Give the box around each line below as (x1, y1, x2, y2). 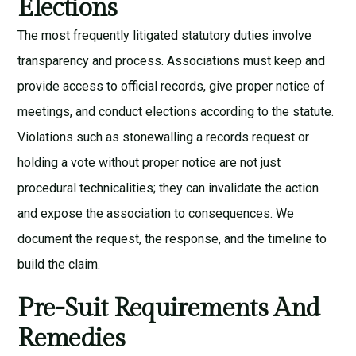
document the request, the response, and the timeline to (17, 230, 327, 246)
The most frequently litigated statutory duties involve (17, 27, 312, 43)
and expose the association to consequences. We (17, 205, 295, 221)
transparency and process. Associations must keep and (17, 52, 326, 68)
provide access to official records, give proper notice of (17, 78, 326, 94)
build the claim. (17, 256, 101, 272)
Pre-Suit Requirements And (17, 292, 320, 323)
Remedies (17, 323, 126, 354)
